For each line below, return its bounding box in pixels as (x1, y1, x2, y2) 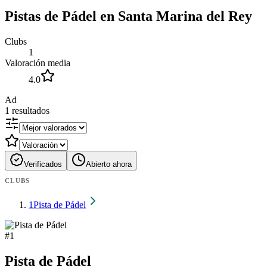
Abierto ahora (86, 159, 132, 169)
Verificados (24, 159, 62, 169)
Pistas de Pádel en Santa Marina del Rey (5, 8, 252, 24)
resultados (12, 105, 49, 116)
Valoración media (5, 57, 70, 68)
